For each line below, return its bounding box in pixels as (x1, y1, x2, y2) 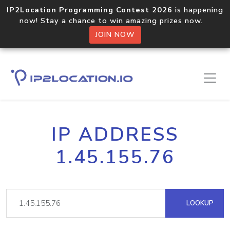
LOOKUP (184, 198, 214, 208)
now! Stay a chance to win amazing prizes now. (20, 15, 210, 26)
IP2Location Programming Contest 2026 (7, 5, 172, 15)
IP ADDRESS (51, 122, 179, 147)
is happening (172, 5, 223, 15)
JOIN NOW (95, 30, 135, 40)
